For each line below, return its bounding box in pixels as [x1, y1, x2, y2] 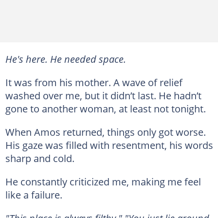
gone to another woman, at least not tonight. [5, 102, 206, 115]
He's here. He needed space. [5, 52, 126, 66]
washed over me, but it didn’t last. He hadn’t [5, 89, 201, 102]
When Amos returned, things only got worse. [5, 125, 206, 139]
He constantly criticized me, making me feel [5, 175, 201, 188]
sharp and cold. [5, 151, 74, 165]
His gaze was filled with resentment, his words [5, 138, 213, 152]
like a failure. [5, 188, 62, 201]
